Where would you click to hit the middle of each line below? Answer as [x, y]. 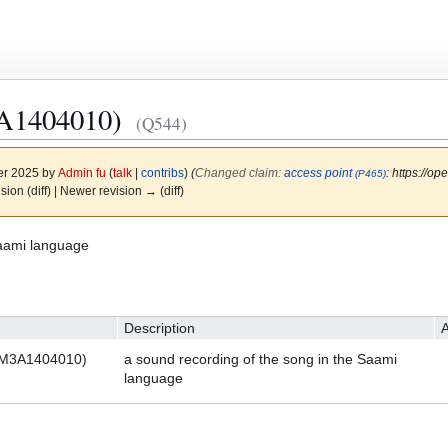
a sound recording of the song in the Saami [260, 358]
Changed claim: [239, 173]
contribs [162, 173]
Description [159, 327]
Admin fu [81, 173]
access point [317, 173]
